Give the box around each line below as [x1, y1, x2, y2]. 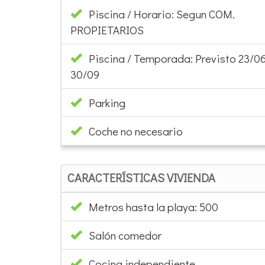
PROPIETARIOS [70, 22, 144, 37]
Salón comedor [89, 227, 161, 243]
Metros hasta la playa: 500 [82, 199, 218, 214]
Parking [89, 95, 125, 110]
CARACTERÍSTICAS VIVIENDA [67, 169, 215, 185]
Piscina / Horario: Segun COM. [82, 6, 235, 21]
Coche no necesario [89, 123, 183, 138]
